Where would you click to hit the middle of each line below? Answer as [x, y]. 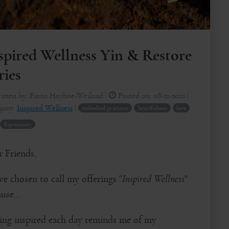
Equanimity [18, 124]
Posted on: [135, 95]
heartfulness [152, 108]
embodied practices [105, 108]
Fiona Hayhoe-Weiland [67, 95]
